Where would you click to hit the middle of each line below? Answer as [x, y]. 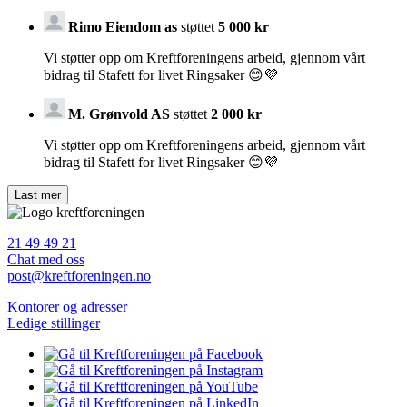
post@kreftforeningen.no [79, 275]
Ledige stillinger [54, 323]
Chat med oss [46, 259]
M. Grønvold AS [119, 114]
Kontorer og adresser [67, 306]
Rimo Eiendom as [124, 26]
